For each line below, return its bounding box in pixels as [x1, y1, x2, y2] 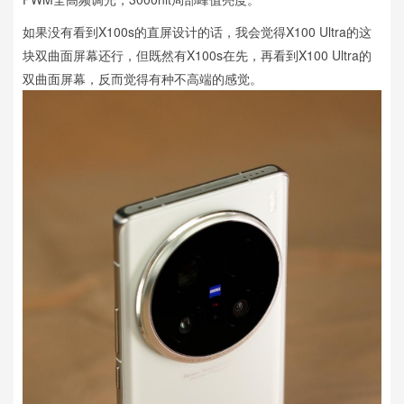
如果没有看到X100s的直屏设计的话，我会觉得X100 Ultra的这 [23, 22, 372, 41]
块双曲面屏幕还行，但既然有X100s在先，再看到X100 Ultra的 [23, 45, 372, 64]
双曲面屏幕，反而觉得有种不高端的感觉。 [23, 69, 262, 87]
